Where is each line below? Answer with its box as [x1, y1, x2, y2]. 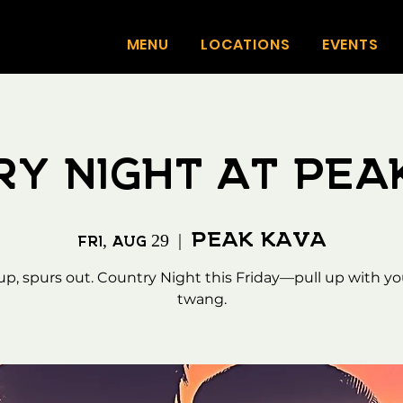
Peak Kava [190, 219, 327, 250]
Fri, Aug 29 [76, 228, 169, 249]
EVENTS [321, 34, 379, 55]
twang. [176, 291, 227, 308]
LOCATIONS [201, 34, 291, 55]
